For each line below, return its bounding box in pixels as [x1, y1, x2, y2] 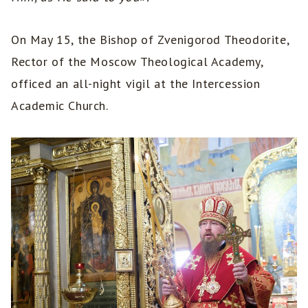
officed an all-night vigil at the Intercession [11, 76, 261, 92]
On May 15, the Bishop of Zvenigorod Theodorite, [11, 32, 289, 48]
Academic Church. [11, 98, 109, 114]
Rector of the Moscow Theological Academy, [11, 54, 263, 70]
